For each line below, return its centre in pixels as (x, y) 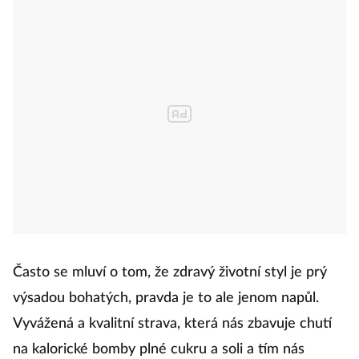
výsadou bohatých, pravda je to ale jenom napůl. (166, 298)
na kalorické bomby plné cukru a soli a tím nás (159, 350)
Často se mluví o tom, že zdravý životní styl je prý (170, 273)
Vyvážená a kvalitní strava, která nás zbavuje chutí (172, 324)
